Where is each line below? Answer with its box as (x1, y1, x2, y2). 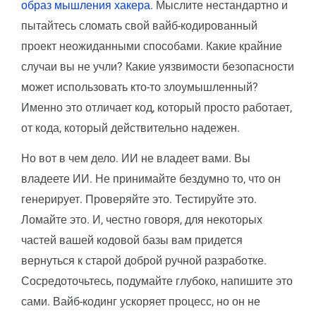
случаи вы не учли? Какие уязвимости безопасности (21, 59, 294, 73)
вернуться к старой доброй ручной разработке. (21, 253, 267, 267)
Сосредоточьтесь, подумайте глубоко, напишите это (21, 274, 293, 288)
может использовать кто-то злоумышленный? (21, 80, 258, 94)
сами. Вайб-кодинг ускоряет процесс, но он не (21, 294, 260, 308)
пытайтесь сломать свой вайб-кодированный (21, 18, 257, 32)
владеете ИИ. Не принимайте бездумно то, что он (21, 171, 281, 186)
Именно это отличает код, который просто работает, (21, 100, 292, 114)
